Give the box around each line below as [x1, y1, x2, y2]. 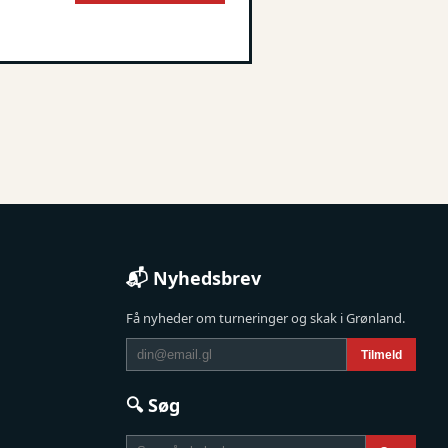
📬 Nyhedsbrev [126, 266, 261, 290]
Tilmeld [361, 347, 402, 362]
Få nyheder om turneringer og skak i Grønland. [126, 309, 405, 327]
